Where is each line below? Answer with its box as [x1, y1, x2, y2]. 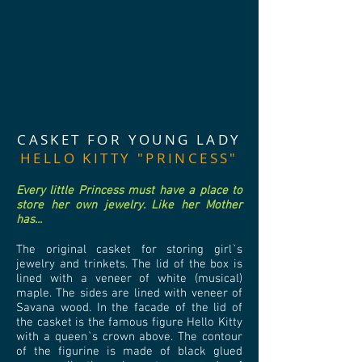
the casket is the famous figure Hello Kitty [16, 315, 242, 330]
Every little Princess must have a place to [16, 183, 242, 198]
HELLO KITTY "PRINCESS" [20, 149, 238, 167]
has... [16, 213, 42, 227]
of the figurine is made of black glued [16, 344, 242, 359]
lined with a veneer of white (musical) [16, 271, 242, 286]
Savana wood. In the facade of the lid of [16, 301, 242, 315]
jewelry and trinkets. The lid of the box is [16, 257, 242, 271]
